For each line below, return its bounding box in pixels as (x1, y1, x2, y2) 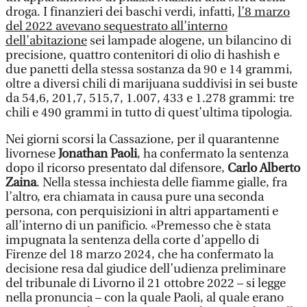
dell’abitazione (5, 34, 87, 48)
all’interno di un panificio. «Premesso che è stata (5, 219, 271, 233)
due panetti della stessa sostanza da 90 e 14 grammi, (5, 62, 293, 77)
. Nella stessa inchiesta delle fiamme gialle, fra (36, 175, 287, 190)
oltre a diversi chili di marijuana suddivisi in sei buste (5, 77, 297, 91)
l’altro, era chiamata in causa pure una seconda (5, 190, 264, 204)
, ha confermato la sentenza (137, 147, 288, 161)
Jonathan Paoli (58, 147, 137, 161)
